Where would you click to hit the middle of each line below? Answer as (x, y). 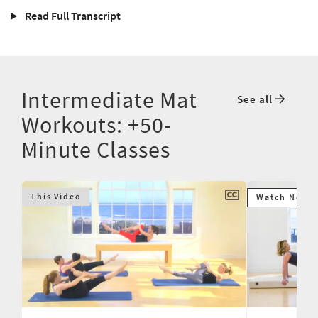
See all (256, 99)
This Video (56, 197)
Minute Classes (96, 150)
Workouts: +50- (97, 125)
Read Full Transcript (71, 16)
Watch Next (284, 197)
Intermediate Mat (109, 100)
